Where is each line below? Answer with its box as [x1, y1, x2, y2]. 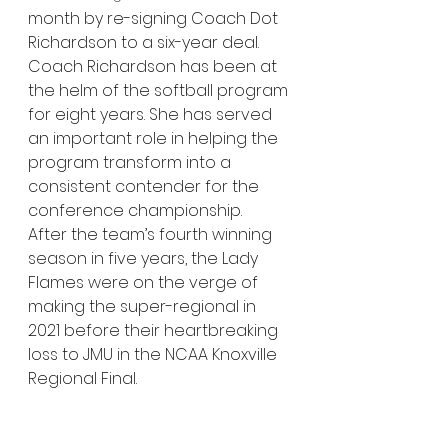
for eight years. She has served [28, 103, 276, 126]
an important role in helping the [28, 127, 282, 150]
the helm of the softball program [28, 79, 292, 102]
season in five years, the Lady [28, 247, 262, 270]
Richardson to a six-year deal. [28, 31, 263, 54]
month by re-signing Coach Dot [28, 7, 282, 30]
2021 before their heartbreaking [28, 319, 282, 342]
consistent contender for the [28, 175, 263, 198]
